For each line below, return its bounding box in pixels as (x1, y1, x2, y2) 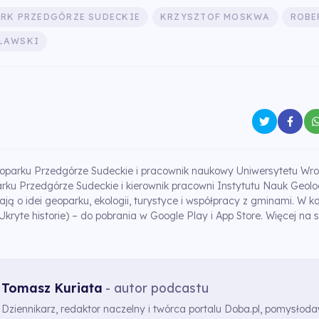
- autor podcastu (105, 279, 209, 296)
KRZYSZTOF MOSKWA (160, 11, 271, 23)
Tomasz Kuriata (1, 279, 103, 296)
